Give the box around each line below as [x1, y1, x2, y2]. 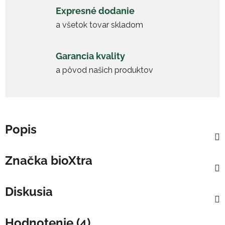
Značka [5, 153, 48, 168]
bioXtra [48, 153, 92, 168]
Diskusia [5, 184, 53, 199]
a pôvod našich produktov [56, 65, 153, 75]
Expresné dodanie [56, 6, 135, 17]
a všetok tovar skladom [56, 20, 143, 30]
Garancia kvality [56, 51, 125, 62]
